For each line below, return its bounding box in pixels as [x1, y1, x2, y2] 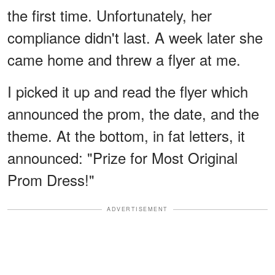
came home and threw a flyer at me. [7, 48, 241, 71]
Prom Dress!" [7, 169, 95, 191]
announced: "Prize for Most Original [7, 147, 238, 169]
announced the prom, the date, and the [7, 103, 259, 125]
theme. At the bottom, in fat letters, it [7, 125, 245, 147]
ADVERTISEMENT [107, 205, 168, 214]
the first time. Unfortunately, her [7, 4, 212, 26]
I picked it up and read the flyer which [7, 80, 248, 103]
